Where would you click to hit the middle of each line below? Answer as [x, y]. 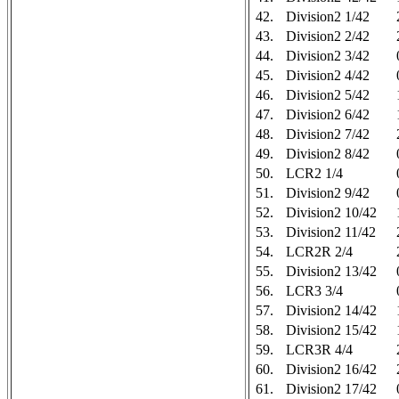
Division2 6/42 [328, 114]
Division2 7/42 [328, 134]
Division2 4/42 [328, 75]
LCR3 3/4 [314, 291]
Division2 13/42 [331, 271]
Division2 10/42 [331, 212]
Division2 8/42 [328, 154]
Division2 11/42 [331, 232]
